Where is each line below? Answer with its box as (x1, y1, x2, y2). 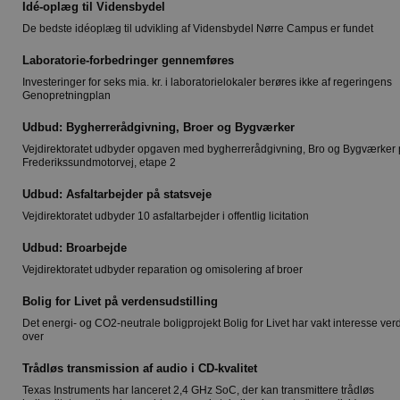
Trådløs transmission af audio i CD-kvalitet (22, 362, 257, 375)
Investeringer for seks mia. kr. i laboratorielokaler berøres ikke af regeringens (22, 76, 392, 88)
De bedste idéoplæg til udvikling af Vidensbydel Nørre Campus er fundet (22, 22, 373, 35)
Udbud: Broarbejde (22, 241, 127, 254)
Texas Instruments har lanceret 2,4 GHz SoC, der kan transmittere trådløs (22, 384, 374, 396)
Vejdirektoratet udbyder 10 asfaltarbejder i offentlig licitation (22, 210, 309, 222)
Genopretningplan (22, 89, 111, 102)
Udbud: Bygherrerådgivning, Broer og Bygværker (22, 121, 295, 134)
